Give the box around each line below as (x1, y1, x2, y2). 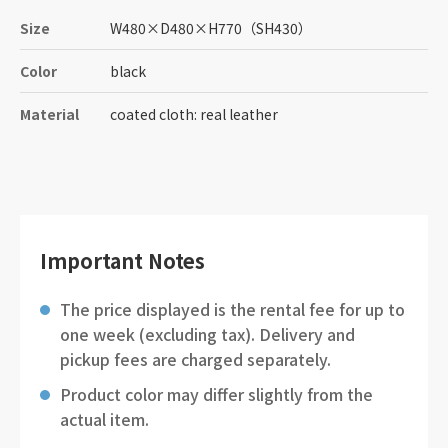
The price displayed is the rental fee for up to (60, 297, 405, 321)
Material (20, 104, 79, 124)
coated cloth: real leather (110, 104, 278, 124)
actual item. (60, 407, 149, 431)
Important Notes (40, 246, 205, 275)
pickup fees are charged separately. (60, 347, 331, 371)
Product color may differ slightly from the (60, 382, 373, 406)
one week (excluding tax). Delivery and (60, 322, 355, 346)
